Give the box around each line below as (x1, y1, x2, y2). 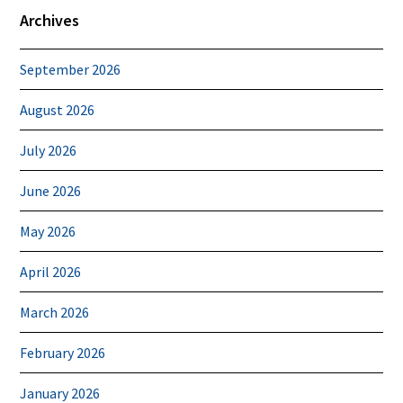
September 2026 (20, 59, 121, 78)
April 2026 (20, 262, 82, 281)
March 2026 (20, 302, 90, 321)
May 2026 (20, 221, 76, 240)
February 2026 (20, 343, 106, 362)
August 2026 (20, 100, 95, 119)
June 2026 (20, 181, 82, 200)
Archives (20, 9, 80, 31)
